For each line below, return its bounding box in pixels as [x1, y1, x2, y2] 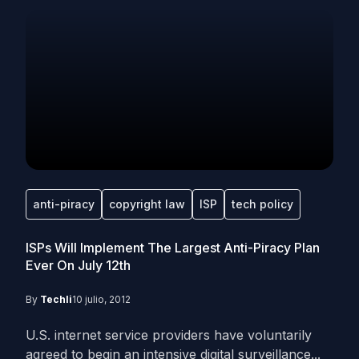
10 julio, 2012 [72, 293, 131, 305]
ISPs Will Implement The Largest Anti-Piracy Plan [26, 240, 320, 256]
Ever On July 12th [26, 257, 131, 273]
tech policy [232, 197, 293, 211]
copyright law [109, 197, 185, 211]
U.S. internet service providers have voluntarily [26, 327, 312, 343]
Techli [40, 293, 72, 305]
